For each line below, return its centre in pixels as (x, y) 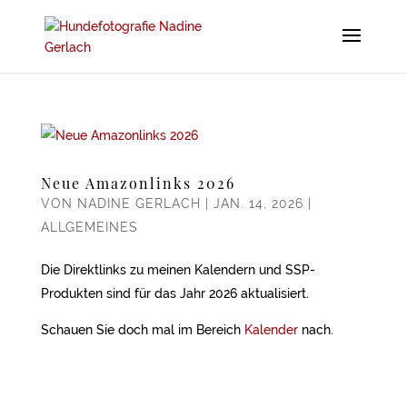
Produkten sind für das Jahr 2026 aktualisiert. (174, 293)
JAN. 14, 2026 (258, 203)
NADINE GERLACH (139, 203)
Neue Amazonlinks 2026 (138, 183)
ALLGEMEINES (89, 227)
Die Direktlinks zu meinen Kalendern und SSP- (178, 270)
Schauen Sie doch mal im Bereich (142, 330)
